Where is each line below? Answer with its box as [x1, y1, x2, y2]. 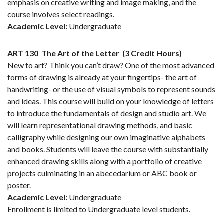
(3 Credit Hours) [122, 48, 182, 58]
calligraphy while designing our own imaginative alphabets [7, 132, 205, 142]
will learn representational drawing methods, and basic [7, 120, 192, 130]
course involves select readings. [7, 9, 114, 19]
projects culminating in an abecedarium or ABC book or [7, 168, 197, 178]
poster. [7, 180, 31, 190]
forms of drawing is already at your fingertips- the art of [7, 72, 197, 82]
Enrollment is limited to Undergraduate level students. [7, 204, 190, 214]
